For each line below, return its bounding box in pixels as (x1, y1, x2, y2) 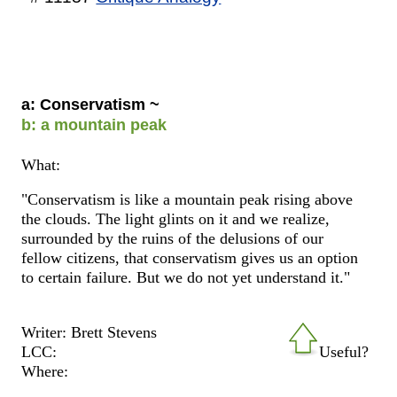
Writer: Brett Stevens (21, 323, 158, 341)
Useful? (318, 342, 369, 361)
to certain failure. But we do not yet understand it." (21, 269, 351, 287)
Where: (21, 362, 69, 380)
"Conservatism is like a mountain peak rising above (21, 191, 354, 209)
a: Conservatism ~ (21, 95, 160, 113)
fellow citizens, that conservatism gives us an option (21, 249, 359, 268)
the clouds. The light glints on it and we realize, (21, 210, 331, 229)
